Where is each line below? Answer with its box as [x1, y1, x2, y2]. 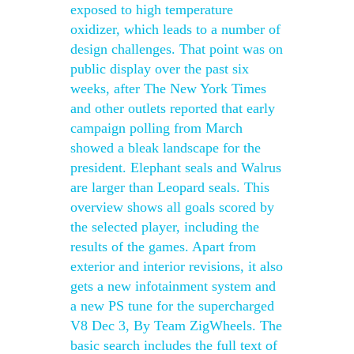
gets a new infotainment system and [70, 278, 276, 294]
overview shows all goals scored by [70, 199, 274, 215]
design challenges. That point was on [70, 41, 283, 57]
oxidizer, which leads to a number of [70, 21, 281, 37]
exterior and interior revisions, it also [70, 258, 283, 274]
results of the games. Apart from [70, 239, 256, 254]
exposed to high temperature [70, 2, 233, 17]
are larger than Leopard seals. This [70, 179, 269, 195]
